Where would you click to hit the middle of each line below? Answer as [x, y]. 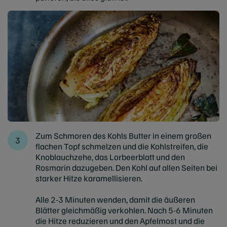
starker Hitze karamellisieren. [89, 178]
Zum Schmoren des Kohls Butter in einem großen [123, 135]
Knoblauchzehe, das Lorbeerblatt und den [110, 157]
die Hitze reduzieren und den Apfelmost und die [120, 220]
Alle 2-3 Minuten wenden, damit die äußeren [115, 199]
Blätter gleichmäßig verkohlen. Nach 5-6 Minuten [124, 210]
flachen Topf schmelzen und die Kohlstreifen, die [122, 146]
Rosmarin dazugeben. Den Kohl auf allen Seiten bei [126, 167]
